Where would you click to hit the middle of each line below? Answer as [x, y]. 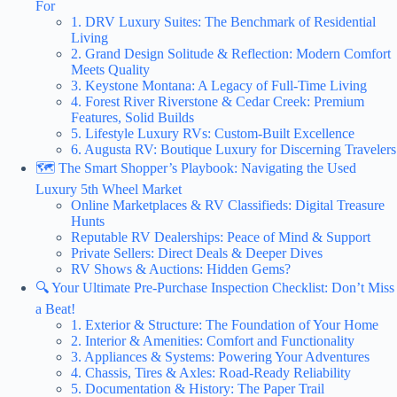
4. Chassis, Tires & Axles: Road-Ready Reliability [211, 372]
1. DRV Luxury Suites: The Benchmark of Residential [223, 21]
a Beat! [55, 308]
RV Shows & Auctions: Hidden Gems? [181, 269]
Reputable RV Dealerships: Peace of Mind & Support [221, 237]
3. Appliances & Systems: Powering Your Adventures [220, 356]
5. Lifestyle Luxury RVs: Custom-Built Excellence [213, 133]
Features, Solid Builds [132, 117]
